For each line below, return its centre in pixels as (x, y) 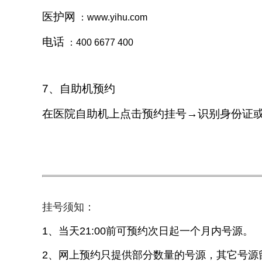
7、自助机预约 (79, 89)
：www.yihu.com (111, 17)
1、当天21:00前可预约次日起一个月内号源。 (148, 231)
